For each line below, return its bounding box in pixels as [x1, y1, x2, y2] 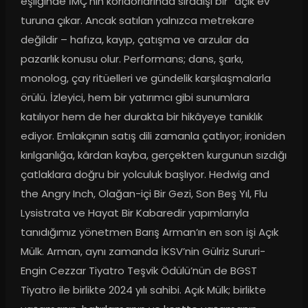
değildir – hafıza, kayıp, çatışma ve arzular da [20, 32, 249, 47]
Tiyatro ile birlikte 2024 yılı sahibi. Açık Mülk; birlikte [20, 283, 266, 298]
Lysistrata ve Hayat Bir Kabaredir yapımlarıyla [20, 206, 249, 221]
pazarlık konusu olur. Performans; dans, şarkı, [20, 52, 243, 67]
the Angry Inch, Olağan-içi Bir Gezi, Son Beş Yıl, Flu [20, 186, 267, 201]
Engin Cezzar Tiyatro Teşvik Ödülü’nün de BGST [20, 263, 257, 278]
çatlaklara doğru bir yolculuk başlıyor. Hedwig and [20, 167, 269, 182]
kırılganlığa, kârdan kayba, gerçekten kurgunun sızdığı [20, 148, 287, 163]
